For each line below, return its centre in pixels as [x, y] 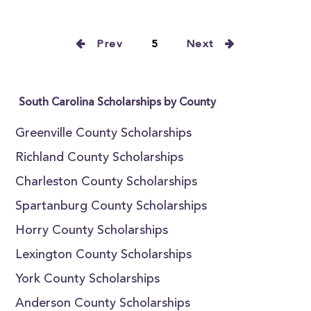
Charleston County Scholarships [107, 183]
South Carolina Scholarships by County [118, 103]
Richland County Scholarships [100, 158]
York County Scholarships [88, 280]
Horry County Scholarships [92, 231]
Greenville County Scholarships [104, 134]
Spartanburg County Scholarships [111, 207]
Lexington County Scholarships [104, 255]
